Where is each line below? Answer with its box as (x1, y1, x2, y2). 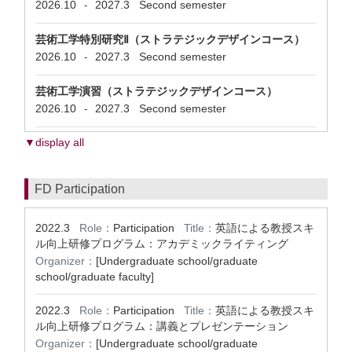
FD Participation (35, 182, 125, 196)
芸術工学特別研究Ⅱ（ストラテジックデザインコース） (35, 33, 305, 46)
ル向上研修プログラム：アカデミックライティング (35, 237, 288, 250)
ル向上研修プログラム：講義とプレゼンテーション (35, 320, 288, 332)
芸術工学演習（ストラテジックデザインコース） (35, 85, 277, 97)
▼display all (24, 136, 84, 148)
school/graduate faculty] (35, 270, 154, 283)
